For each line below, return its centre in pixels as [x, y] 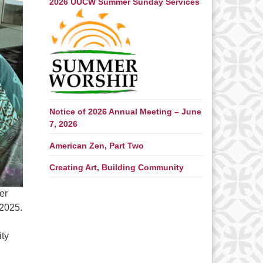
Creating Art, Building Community [116, 168]
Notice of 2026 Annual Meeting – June [125, 112]
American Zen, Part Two [96, 146]
